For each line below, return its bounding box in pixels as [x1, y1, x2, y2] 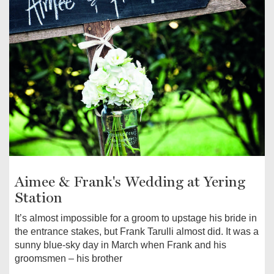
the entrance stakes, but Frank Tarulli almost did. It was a [15, 226, 259, 237]
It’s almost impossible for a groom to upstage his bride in [15, 212, 257, 223]
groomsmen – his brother [15, 253, 122, 264]
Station [15, 188, 62, 206]
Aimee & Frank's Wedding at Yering [15, 172, 245, 190]
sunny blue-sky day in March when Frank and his [15, 239, 226, 250]
